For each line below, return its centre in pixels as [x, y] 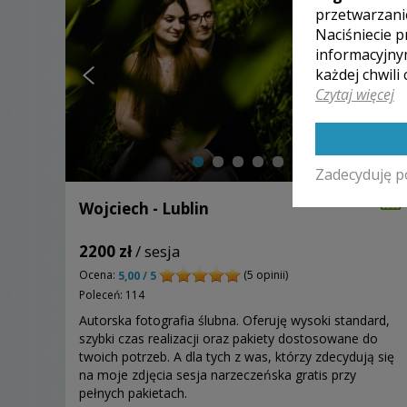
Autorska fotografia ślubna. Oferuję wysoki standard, [234, 320]
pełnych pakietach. [133, 392]
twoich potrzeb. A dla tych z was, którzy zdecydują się [237, 356]
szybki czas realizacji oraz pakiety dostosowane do [228, 338]
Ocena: [99, 275]
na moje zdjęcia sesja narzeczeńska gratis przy [218, 374]
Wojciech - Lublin [144, 209]
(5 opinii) [264, 275]
